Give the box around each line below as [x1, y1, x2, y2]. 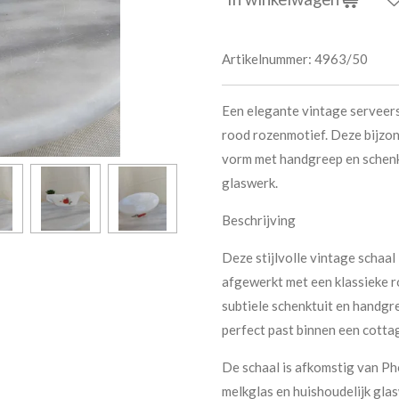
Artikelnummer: [222, 50, 312, 67]
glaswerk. [222, 174, 278, 191]
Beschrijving [222, 211, 296, 228]
